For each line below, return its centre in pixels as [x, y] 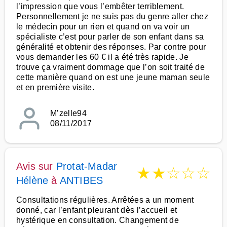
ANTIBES [81, 180]
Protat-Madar [87, 166]
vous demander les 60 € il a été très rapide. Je [103, 57]
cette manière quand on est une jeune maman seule [113, 77]
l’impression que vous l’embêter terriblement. [100, 6]
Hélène [32, 180]
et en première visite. [55, 87]
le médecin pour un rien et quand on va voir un [103, 27]
